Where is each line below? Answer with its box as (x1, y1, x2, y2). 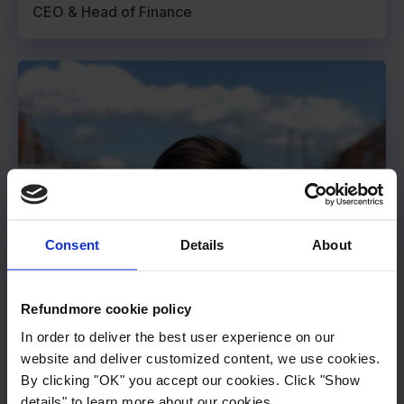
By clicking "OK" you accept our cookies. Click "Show (21, 372, 360, 388)
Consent (45, 236, 99, 252)
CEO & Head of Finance (32, 3, 192, 22)
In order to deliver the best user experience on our (21, 328, 335, 344)
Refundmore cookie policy (21, 300, 191, 316)
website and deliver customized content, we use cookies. (21, 350, 381, 366)
